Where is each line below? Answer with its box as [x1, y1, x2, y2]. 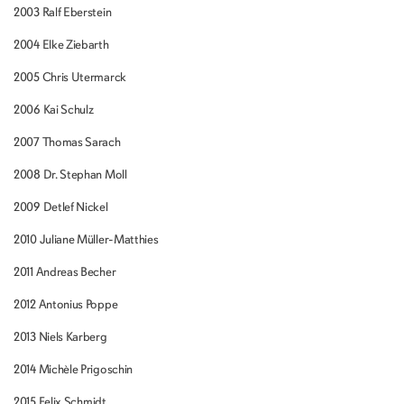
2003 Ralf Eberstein [14, 5, 112, 20]
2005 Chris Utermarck [14, 69, 126, 85]
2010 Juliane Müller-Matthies [14, 232, 159, 247]
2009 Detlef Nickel [14, 199, 108, 215]
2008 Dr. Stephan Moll [14, 167, 127, 182]
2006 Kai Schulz [14, 102, 94, 117]
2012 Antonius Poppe [14, 297, 118, 312]
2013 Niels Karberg [14, 329, 107, 344]
